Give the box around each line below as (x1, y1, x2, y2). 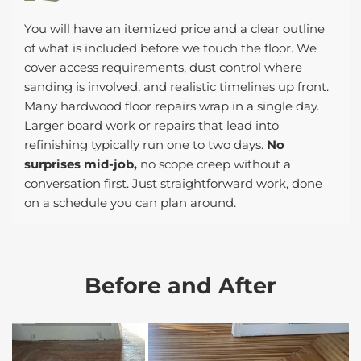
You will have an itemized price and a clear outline (24, 20, 325, 36)
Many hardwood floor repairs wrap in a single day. (24, 98, 319, 114)
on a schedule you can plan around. (24, 194, 236, 210)
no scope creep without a (137, 156, 291, 172)
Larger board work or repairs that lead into (24, 117, 279, 133)
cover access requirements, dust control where (24, 59, 302, 75)
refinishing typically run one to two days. (24, 136, 267, 152)
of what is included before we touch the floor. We (24, 39, 317, 56)
